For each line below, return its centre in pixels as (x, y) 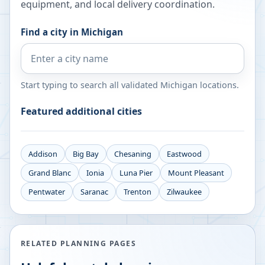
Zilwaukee (184, 192)
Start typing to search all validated (91, 85)
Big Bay (86, 154)
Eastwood (184, 154)
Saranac (94, 192)
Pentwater (47, 192)
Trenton (138, 192)
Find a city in (51, 32)
